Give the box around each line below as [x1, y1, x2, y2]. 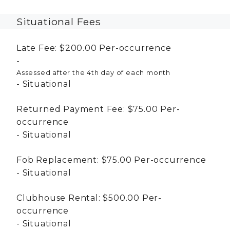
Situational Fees [16, 15, 101, 28]
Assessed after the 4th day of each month [16, 68, 170, 76]
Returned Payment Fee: [16, 104, 125, 114]
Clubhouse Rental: [16, 193, 101, 203]
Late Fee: [16, 43, 57, 53]
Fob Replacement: [16, 155, 99, 165]
